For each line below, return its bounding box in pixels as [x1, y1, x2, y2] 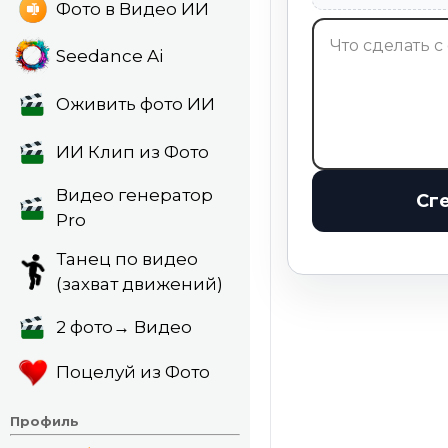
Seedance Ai [56, 46, 164, 67]
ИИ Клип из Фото [56, 141, 210, 162]
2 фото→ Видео [56, 316, 193, 337]
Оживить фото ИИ [56, 94, 216, 115]
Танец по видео [56, 248, 199, 269]
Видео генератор [56, 185, 214, 206]
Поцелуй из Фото [56, 362, 211, 383]
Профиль [10, 413, 79, 429]
